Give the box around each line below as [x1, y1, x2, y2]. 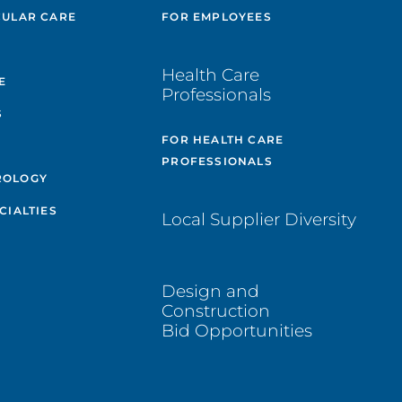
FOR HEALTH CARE [162, 133, 284, 147]
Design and [162, 280, 260, 301]
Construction [162, 300, 271, 321]
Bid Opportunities [162, 319, 313, 341]
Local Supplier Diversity [162, 209, 357, 231]
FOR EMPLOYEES [162, 10, 272, 24]
